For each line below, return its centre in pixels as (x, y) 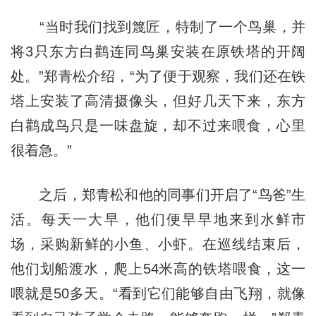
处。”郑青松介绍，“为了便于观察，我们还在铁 (158, 76)
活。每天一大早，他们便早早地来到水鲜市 (158, 219)
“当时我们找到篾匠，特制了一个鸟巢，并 (158, 26)
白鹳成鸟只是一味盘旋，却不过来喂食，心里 (158, 125)
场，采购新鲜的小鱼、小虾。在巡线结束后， (158, 244)
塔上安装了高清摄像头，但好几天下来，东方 (158, 101)
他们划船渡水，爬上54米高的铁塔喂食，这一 (158, 268)
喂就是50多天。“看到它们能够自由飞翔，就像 (158, 293)
